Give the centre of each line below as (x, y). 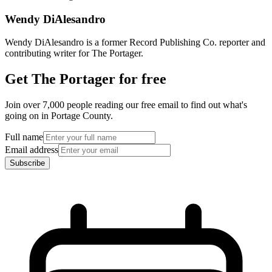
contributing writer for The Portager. (74, 53)
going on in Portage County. (59, 116)
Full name (24, 137)
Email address (32, 150)
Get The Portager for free (86, 79)
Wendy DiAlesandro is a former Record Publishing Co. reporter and (135, 42)
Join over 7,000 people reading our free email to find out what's (126, 105)
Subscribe (27, 163)
